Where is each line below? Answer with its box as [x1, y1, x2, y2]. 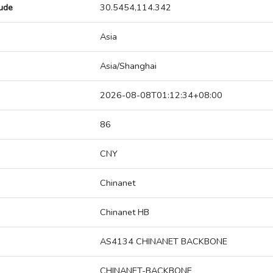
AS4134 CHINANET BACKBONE [100, 235, 227, 248]
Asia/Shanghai [100, 60, 157, 73]
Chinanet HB [100, 206, 149, 219]
